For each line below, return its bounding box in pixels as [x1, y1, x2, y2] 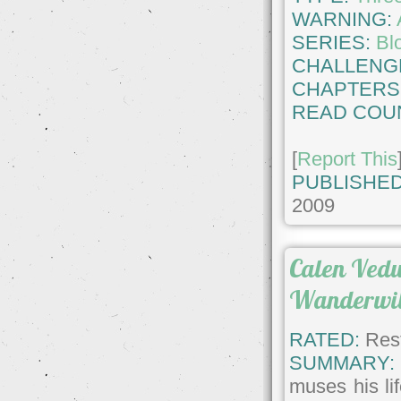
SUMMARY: [289, 352, 396, 375]
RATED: [289, 328, 361, 352]
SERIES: [292, 30, 371, 54]
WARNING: [292, 7, 397, 30]
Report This [297, 147, 398, 170]
